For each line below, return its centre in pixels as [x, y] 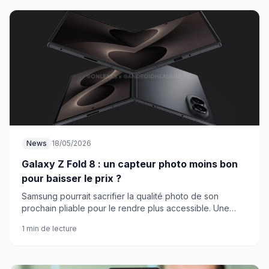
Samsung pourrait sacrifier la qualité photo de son [120, 196]
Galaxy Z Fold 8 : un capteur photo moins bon [130, 164]
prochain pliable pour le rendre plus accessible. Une [125, 208]
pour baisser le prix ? [71, 178]
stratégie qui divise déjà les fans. [86, 220]
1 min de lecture [49, 228]
